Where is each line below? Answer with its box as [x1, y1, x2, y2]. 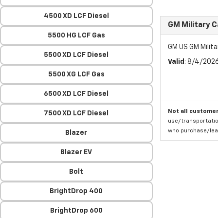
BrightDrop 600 [50, 207, 103, 214]
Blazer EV [60, 149, 92, 156]
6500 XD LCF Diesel [44, 91, 109, 97]
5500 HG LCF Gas [47, 32, 105, 39]
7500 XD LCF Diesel [44, 110, 109, 117]
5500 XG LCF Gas [48, 71, 105, 78]
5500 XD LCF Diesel [44, 52, 109, 58]
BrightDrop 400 [50, 188, 103, 195]
